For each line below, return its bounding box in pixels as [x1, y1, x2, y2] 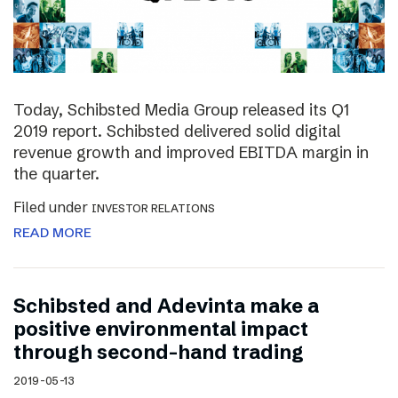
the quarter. [13, 163, 99, 185]
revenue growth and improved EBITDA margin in [13, 142, 369, 163]
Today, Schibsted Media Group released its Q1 [13, 99, 349, 121]
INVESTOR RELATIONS [92, 202, 215, 216]
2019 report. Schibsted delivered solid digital [13, 121, 340, 142]
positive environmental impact [13, 317, 308, 342]
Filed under [13, 198, 92, 217]
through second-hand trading [13, 340, 304, 365]
